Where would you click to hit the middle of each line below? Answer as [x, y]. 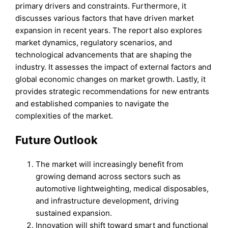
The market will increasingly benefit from [110, 164]
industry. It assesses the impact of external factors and [113, 67]
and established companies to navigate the [92, 103]
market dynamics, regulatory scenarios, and [94, 42]
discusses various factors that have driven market [105, 18]
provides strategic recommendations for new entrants [112, 91]
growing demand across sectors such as [108, 177]
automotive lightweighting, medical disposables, [122, 189]
